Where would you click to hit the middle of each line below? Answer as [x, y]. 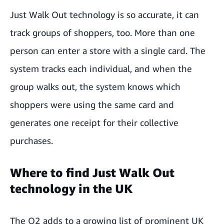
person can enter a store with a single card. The [108, 50]
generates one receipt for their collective [94, 122]
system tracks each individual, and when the [101, 68]
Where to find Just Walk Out [92, 172]
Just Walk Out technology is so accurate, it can [104, 14]
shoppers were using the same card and [92, 104]
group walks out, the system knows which [95, 86]
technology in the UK [71, 188]
